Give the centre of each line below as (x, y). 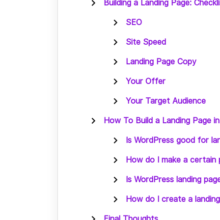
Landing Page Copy (161, 62)
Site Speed (146, 42)
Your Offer (146, 81)
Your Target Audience (166, 101)
